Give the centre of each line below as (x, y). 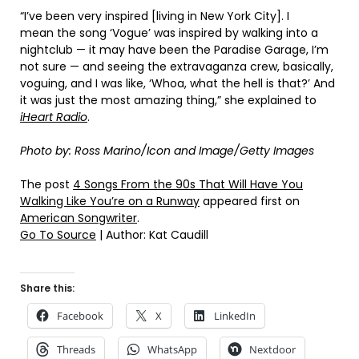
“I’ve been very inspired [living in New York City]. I (155, 16)
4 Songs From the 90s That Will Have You (188, 184)
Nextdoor (272, 349)
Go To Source (58, 234)
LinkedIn (235, 315)
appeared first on (250, 201)
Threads (76, 349)
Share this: (47, 288)
